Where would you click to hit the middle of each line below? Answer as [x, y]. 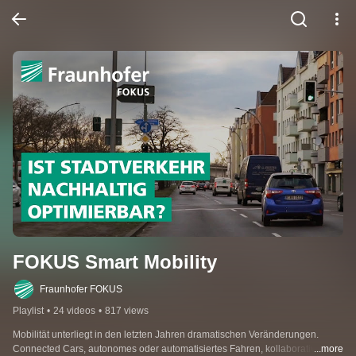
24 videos [74, 311]
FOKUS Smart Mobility [115, 262]
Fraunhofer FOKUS [81, 290]
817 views [127, 311]
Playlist [28, 311]
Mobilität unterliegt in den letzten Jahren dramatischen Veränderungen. [166, 335]
